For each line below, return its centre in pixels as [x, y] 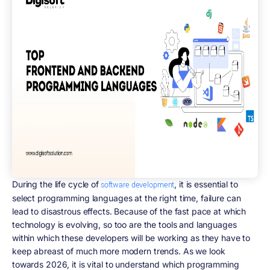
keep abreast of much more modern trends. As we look [119, 251]
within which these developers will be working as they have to [131, 237]
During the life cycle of [55, 184]
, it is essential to [206, 184]
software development [137, 185]
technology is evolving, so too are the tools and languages [124, 224]
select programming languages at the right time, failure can [127, 198]
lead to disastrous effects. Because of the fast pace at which [129, 211]
